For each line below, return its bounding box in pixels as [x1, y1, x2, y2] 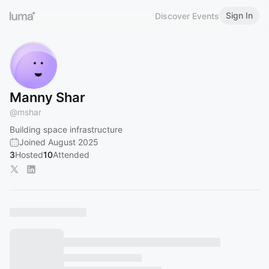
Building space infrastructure [10, 124, 122, 134]
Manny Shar [10, 89, 85, 105]
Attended [53, 150, 89, 160]
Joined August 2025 [19, 137, 98, 147]
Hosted [15, 150, 43, 160]
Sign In [226, 10, 253, 20]
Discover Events [155, 10, 219, 21]
